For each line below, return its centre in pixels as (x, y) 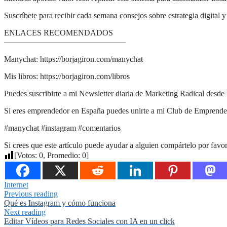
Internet (16, 184)
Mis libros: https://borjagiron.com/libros (67, 76)
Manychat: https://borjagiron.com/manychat (73, 59)
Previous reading (31, 194)
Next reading (25, 212)
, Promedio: (63, 155)
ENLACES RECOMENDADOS (59, 32)
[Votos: (27, 155)
